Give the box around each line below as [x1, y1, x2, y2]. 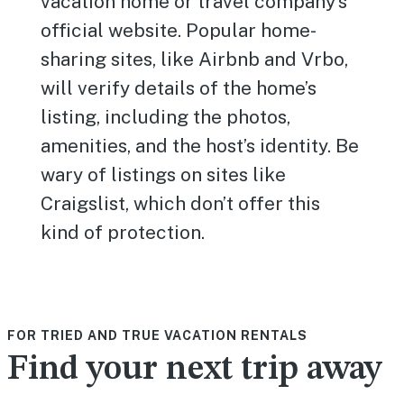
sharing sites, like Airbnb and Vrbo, [41, 48, 349, 70]
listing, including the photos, [41, 106, 291, 128]
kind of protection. [41, 221, 206, 243]
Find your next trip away [7, 353, 382, 387]
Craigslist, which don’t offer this [41, 192, 321, 215]
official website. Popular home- [41, 19, 317, 41]
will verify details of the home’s [41, 77, 317, 99]
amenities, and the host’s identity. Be [41, 134, 360, 157]
